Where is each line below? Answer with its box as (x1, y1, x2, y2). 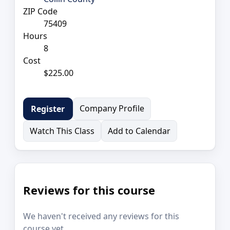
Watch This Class (30, 125, 94, 137)
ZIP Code (23, 5, 57, 17)
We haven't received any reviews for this (23, 210, 179, 222)
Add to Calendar (108, 125, 170, 137)
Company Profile (79, 102, 144, 114)
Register (31, 103, 65, 114)
